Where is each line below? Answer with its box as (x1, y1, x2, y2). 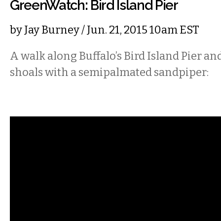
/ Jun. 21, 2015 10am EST (79, 23, 199, 37)
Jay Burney (24, 23, 79, 37)
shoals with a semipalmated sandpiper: (10, 66, 209, 79)
